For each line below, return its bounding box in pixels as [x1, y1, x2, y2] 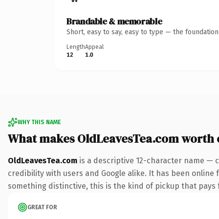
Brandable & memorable [66, 15, 162, 27]
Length [66, 43, 85, 50]
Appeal [85, 43, 104, 50]
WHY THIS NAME [18, 118, 61, 126]
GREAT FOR [27, 203, 57, 211]
